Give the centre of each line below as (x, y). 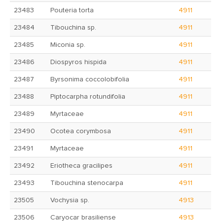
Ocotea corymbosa (81, 131)
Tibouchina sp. (73, 28)
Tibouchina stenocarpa (87, 183)
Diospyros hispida (78, 62)
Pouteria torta (72, 10)
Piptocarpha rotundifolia (88, 97)
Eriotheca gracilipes (81, 166)
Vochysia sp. (70, 200)
